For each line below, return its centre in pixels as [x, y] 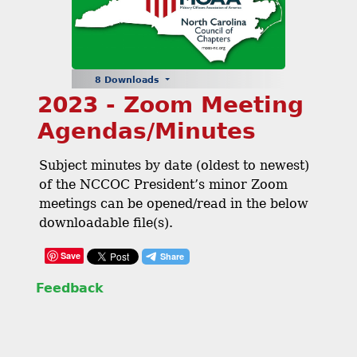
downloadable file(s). [106, 222]
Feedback [70, 288]
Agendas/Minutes [147, 131]
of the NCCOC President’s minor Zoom [163, 184]
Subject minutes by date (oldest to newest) [174, 165]
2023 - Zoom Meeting [171, 104]
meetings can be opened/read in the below [174, 203]
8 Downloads [128, 80]
